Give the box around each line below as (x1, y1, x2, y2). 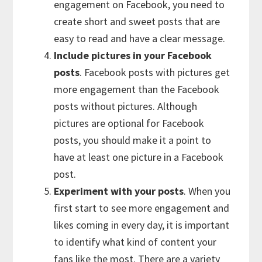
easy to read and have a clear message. (54, 31, 226, 45)
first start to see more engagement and (54, 201, 230, 215)
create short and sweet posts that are (54, 14, 220, 28)
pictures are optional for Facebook (54, 116, 205, 130)
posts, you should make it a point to (54, 133, 212, 147)
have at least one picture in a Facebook (54, 150, 224, 164)
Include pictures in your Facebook (54, 48, 212, 62)
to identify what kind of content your (54, 235, 217, 249)
